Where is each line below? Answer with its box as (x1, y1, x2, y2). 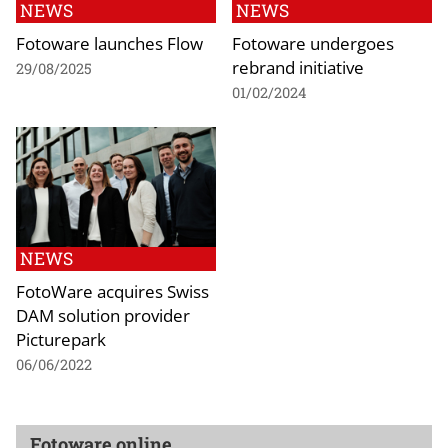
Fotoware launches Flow (16, 31, 203, 56)
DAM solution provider (16, 303, 190, 328)
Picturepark (16, 327, 106, 352)
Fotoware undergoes (232, 31, 394, 56)
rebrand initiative (232, 55, 364, 80)
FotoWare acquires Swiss (16, 279, 209, 304)
